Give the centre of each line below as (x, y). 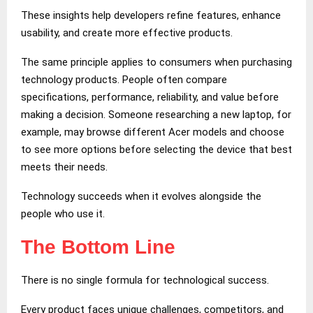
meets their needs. (64, 167)
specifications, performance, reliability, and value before (150, 97)
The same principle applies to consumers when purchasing (156, 62)
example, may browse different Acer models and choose (153, 132)
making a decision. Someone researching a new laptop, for (156, 114)
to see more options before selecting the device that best (156, 149)
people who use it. (63, 213)
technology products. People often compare (124, 79)
